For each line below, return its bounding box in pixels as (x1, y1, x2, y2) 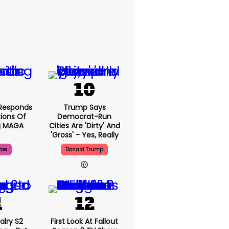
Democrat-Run (57, 111, 111, 122)
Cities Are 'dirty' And (49, 121, 120, 131)
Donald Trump (65, 146, 103, 153)
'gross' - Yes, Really (50, 130, 119, 140)
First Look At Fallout (51, 216, 118, 226)
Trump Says (63, 102, 106, 112)
